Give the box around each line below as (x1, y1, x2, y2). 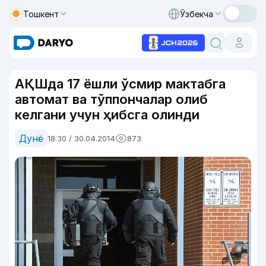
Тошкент (23, 8, 59, 19)
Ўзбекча (180, 8, 213, 19)
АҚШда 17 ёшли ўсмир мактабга (15, 76, 226, 91)
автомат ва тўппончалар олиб (15, 91, 208, 107)
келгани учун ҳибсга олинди (15, 107, 199, 122)
